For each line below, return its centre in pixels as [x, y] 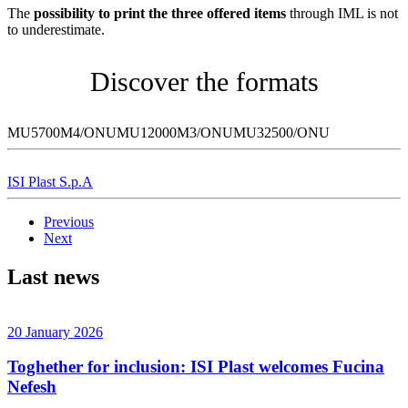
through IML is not [344, 13]
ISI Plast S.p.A [50, 181]
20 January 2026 [55, 331]
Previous [69, 221]
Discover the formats [204, 81]
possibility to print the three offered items [162, 13]
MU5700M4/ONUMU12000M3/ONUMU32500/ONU [168, 132]
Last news [53, 276]
